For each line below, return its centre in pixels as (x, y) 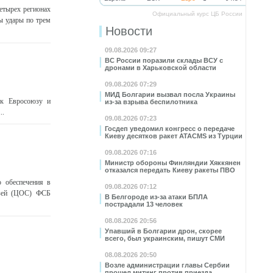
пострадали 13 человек (144, 204)
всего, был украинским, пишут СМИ (165, 238)
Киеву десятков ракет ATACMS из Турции (174, 136)
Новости (129, 31)
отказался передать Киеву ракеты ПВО (170, 170)
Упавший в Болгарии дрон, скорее (163, 231)
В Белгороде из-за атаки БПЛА (156, 197)
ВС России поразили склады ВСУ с (164, 60)
